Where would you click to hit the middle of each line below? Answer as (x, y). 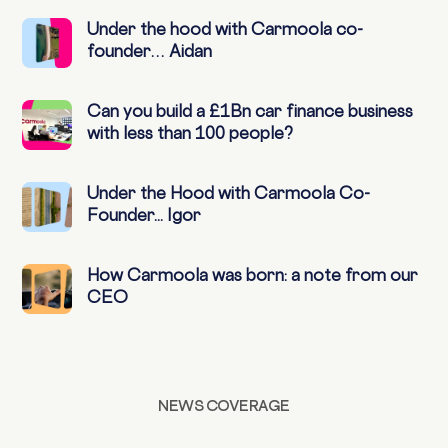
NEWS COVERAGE (224, 406)
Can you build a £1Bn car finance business (250, 111)
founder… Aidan (150, 51)
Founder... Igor (144, 215)
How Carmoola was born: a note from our (253, 275)
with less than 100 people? (190, 133)
